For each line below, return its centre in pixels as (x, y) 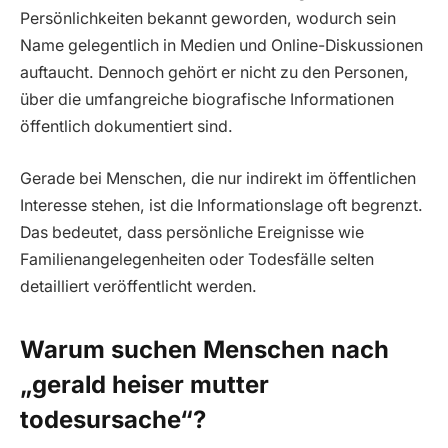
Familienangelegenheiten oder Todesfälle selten (197, 259)
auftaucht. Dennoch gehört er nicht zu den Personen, (214, 73)
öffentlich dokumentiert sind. (126, 127)
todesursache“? (113, 420)
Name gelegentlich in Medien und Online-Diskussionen (221, 46)
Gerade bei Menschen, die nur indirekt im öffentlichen (218, 178)
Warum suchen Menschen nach (204, 350)
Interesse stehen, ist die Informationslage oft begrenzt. (221, 205)
